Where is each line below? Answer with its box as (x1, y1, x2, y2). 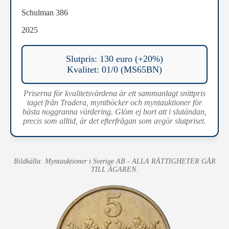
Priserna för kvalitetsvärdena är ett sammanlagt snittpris (24, 88, 205, 98)
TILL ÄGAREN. (91, 165, 138, 173)
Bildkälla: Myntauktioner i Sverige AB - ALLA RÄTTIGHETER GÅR (13, 157, 216, 165)
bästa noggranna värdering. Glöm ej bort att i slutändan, (22, 107, 207, 116)
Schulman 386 (21, 8, 68, 17)
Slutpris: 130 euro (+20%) (66, 53, 163, 64)
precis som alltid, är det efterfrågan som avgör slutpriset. (23, 116, 206, 125)
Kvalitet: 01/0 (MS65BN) (67, 64, 162, 75)
